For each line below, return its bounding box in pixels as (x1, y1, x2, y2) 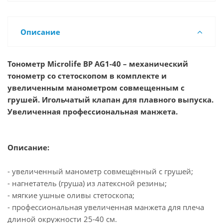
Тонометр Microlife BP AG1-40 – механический (7, 58, 188, 69)
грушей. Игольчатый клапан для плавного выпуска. (7, 94, 214, 105)
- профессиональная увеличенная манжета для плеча (7, 202, 204, 212)
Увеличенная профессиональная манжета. (7, 106, 178, 116)
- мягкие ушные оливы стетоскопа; (7, 190, 134, 200)
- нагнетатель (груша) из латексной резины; (7, 178, 167, 188)
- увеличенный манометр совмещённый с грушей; (7, 166, 193, 176)
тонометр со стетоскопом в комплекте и (7, 70, 167, 81)
